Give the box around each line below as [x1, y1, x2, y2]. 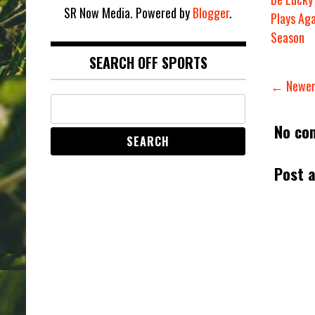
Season [270, 28, 304, 47]
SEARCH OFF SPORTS [89, 52, 207, 73]
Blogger [193, 4, 230, 22]
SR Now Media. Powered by [64, 4, 193, 22]
